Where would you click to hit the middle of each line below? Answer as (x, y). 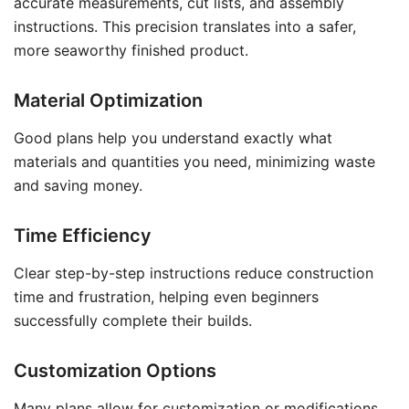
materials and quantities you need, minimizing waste (194, 162)
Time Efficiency (83, 236)
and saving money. (78, 185)
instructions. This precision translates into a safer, (185, 26)
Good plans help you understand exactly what (173, 138)
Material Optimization (108, 100)
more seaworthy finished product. (131, 50)
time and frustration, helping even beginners (166, 297)
